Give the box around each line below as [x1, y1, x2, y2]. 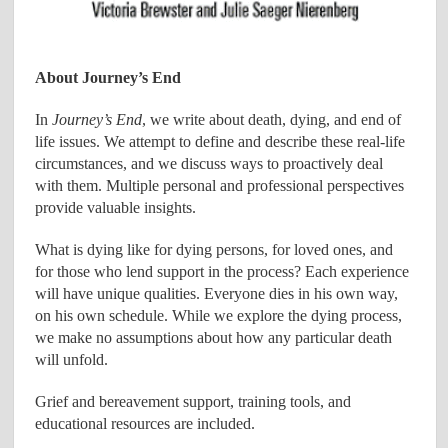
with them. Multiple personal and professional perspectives [35, 176, 405, 194]
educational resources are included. [35, 414, 256, 432]
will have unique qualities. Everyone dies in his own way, [35, 284, 399, 302]
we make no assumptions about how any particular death [35, 328, 393, 346]
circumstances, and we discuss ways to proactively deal [35, 154, 384, 172]
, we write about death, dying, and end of [142, 110, 402, 128]
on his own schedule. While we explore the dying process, [35, 306, 403, 324]
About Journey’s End [35, 68, 182, 86]
